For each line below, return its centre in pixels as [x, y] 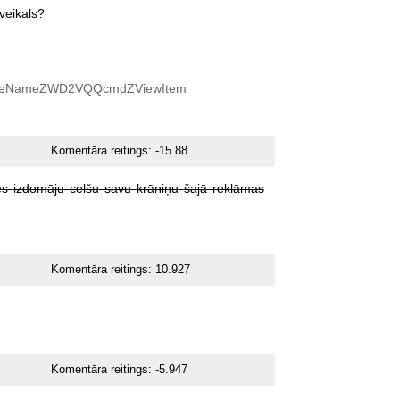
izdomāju [38, 189]
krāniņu [157, 189]
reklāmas [238, 189]
